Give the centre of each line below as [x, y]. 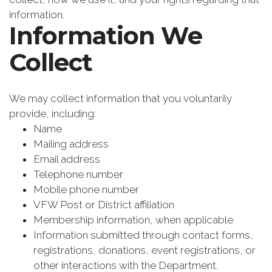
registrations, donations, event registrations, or [144, 250]
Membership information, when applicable [133, 220]
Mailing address [71, 144]
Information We [106, 35]
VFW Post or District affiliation [104, 205]
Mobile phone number [86, 190]
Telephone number [78, 175]
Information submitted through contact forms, [143, 235]
